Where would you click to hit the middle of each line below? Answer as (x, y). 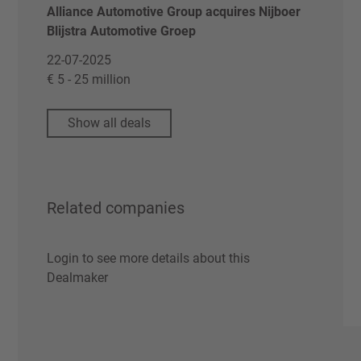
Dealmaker (78, 278)
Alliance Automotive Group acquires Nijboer (174, 12)
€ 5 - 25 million (89, 79)
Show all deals (110, 123)
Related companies (116, 208)
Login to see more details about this (149, 258)
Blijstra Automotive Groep (122, 31)
